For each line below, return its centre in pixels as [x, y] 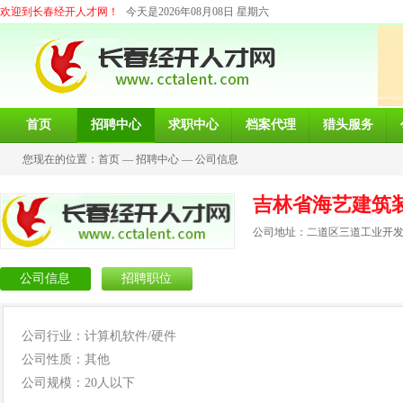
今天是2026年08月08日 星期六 [197, 12]
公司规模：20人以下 [78, 383]
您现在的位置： [60, 159]
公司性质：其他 [66, 359]
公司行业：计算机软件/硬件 [99, 336]
